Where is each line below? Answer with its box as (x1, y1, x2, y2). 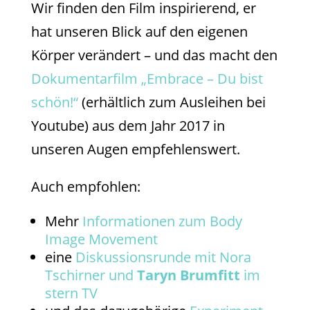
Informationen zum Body (82, 212, 242, 231)
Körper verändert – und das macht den (30, 46, 277, 65)
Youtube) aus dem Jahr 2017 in (30, 116, 225, 136)
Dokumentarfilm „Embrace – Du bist (30, 69, 263, 89)
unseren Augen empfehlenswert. (30, 140, 240, 159)
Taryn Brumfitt (136, 266, 240, 285)
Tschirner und (44, 266, 137, 285)
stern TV (44, 284, 98, 303)
